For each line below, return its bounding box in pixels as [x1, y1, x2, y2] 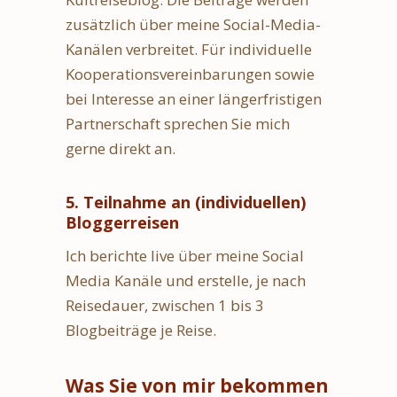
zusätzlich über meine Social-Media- [66, 13, 321, 35]
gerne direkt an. [66, 137, 175, 159]
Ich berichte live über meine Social [66, 245, 304, 266]
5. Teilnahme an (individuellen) [66, 191, 306, 213]
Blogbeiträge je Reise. [66, 319, 216, 340]
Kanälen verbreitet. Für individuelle [66, 38, 312, 59]
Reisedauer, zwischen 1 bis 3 [66, 294, 264, 315]
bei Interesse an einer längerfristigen [66, 88, 322, 109]
